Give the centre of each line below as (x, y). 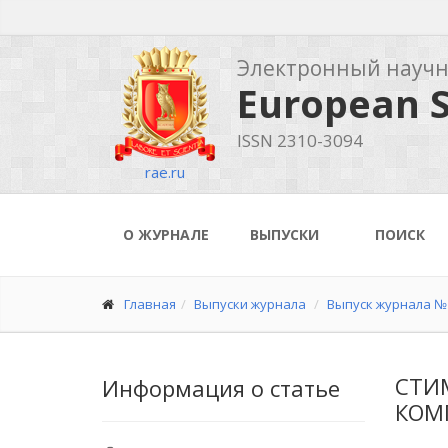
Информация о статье (221, 388)
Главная (150, 304)
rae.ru (164, 172)
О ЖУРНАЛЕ (166, 234)
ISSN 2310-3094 (300, 140)
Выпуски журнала (250, 304)
